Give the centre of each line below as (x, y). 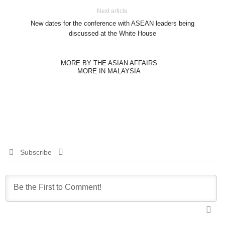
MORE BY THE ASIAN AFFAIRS (109, 63)
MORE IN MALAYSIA (109, 71)
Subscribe (36, 152)
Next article (113, 11)
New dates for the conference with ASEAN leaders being (112, 24)
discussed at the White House (112, 34)
